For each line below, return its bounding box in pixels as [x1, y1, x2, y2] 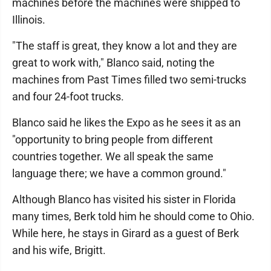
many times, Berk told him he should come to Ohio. [12, 210, 255, 223]
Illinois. [12, 13, 45, 26]
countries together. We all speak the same [12, 150, 214, 163]
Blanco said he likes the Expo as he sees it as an [12, 116, 241, 129]
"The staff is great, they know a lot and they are [12, 39, 237, 52]
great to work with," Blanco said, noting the [12, 56, 215, 69]
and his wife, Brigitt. [12, 244, 106, 256]
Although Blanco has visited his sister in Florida [12, 193, 236, 206]
